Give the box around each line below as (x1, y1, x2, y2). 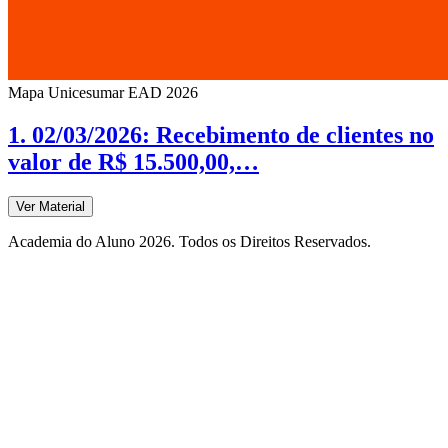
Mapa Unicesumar (8, 84, 124, 102)
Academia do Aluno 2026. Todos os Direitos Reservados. (8, 233, 371, 251)
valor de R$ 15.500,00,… (8, 149, 259, 176)
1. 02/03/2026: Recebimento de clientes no (8, 122, 434, 149)
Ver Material (16, 199, 85, 215)
